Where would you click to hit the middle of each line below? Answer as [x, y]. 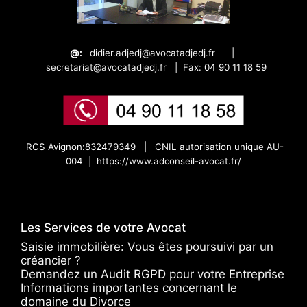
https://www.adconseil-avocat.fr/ [169, 161]
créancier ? [51, 260]
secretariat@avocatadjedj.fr [106, 67]
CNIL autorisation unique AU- [219, 146]
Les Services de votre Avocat [103, 227]
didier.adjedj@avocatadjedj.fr [152, 52]
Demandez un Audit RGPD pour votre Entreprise [152, 274]
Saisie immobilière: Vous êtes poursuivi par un [147, 246]
